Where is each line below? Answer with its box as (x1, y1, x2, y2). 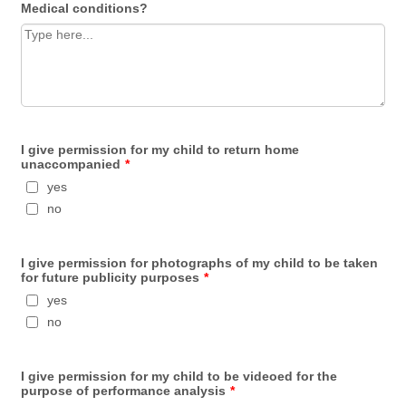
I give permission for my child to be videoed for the (21, 368, 338, 383)
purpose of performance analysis (21, 382, 227, 398)
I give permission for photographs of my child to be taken (21, 255, 379, 270)
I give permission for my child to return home (21, 141, 300, 157)
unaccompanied (21, 156, 121, 171)
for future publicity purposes (21, 269, 200, 285)
